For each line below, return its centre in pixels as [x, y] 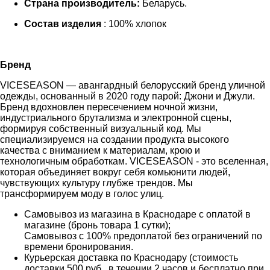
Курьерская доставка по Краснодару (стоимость [131, 257]
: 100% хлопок [135, 24]
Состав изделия [64, 24]
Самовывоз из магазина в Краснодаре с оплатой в [137, 214]
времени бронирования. [79, 246]
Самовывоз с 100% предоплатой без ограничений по [143, 236]
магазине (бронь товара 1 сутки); [97, 225]
